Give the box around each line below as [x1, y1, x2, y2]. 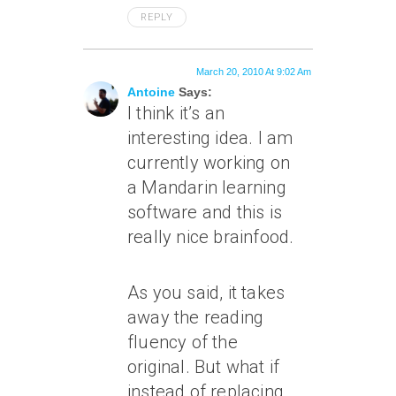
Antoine [127, 85, 175, 99]
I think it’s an [127, 103, 225, 124]
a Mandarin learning [127, 177, 286, 198]
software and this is [127, 202, 282, 223]
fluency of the [127, 331, 238, 353]
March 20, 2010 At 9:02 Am [196, 66, 311, 77]
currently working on [127, 152, 290, 173]
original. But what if [127, 356, 280, 377]
